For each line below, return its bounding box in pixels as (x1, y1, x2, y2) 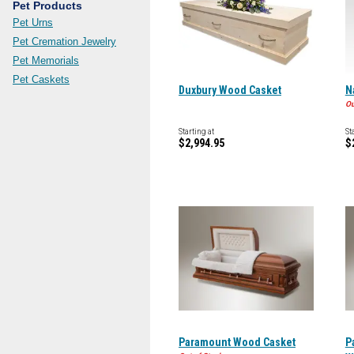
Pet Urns (13, 17, 53, 28)
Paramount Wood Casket (179, 336, 296, 348)
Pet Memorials (13, 55, 79, 66)
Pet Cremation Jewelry (13, 36, 116, 47)
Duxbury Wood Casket (179, 84, 281, 96)
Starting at (179, 127, 214, 136)
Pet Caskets (13, 73, 70, 85)
